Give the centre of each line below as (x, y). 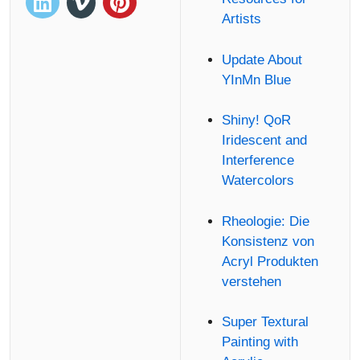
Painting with (260, 342)
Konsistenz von (268, 241)
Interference (258, 161)
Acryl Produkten (270, 261)
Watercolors (258, 181)
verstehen (251, 281)
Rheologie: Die (265, 221)
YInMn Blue (256, 80)
